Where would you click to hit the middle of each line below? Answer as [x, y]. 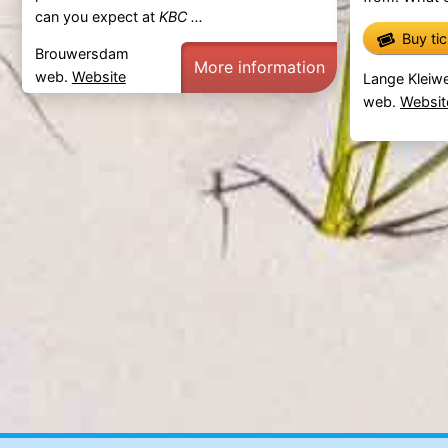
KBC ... [180, 17]
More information [259, 67]
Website [98, 77]
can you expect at [96, 17]
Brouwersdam [81, 54]
